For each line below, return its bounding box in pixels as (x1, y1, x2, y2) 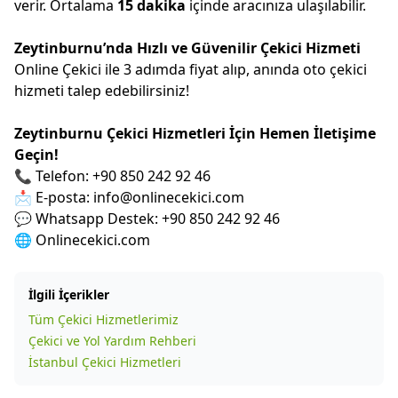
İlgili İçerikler (28, 286, 109, 303)
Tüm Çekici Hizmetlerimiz (28, 311, 179, 328)
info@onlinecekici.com (93, 187, 244, 207)
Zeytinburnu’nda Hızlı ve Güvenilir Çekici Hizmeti (14, 38, 361, 58)
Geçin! (14, 145, 59, 164)
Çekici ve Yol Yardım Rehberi (28, 332, 196, 349)
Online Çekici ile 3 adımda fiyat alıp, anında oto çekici (14, 60, 367, 79)
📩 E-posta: (14, 187, 93, 207)
